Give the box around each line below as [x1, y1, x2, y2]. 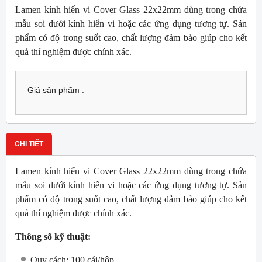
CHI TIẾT [15, 140, 43, 149]
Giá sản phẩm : [27, 86, 84, 95]
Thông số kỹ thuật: [15, 232, 91, 242]
